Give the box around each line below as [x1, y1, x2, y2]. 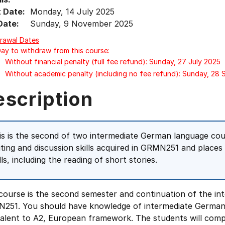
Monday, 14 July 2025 [30, 7, 115, 17]
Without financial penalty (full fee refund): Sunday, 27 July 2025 [5, 57, 220, 66]
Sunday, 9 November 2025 [30, 19, 133, 29]
